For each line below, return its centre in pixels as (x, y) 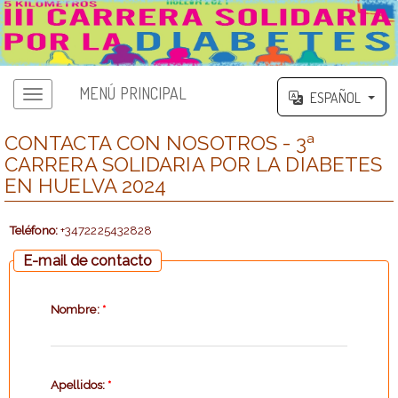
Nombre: (76, 310)
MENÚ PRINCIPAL (133, 94)
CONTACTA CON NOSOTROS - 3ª (159, 143)
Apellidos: (79, 385)
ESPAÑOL (335, 97)
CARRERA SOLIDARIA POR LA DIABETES (193, 164)
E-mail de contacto (88, 260)
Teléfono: (33, 230)
